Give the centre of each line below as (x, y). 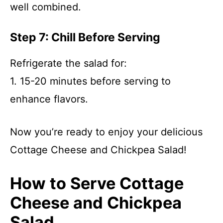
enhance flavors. (49, 99)
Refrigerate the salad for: (68, 63)
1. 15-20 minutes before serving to (90, 81)
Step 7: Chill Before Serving (85, 37)
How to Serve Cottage (97, 183)
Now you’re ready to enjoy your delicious (106, 132)
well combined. (46, 7)
